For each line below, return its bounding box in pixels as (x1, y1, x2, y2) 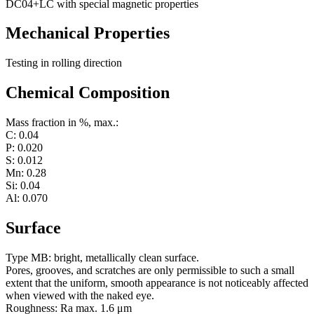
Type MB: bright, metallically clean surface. (6, 252, 199, 264)
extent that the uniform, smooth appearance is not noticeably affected (6, 277, 308, 289)
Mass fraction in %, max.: (6, 116, 118, 129)
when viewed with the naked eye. (6, 289, 154, 301)
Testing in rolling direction (6, 57, 122, 69)
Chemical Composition (6, 83, 170, 102)
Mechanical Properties (6, 24, 170, 43)
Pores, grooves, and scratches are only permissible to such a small (6, 264, 294, 276)
